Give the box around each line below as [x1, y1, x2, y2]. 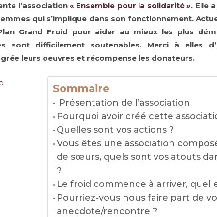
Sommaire [52, 82, 109, 95]
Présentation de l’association [57, 97, 190, 108]
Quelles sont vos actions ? [57, 124, 174, 135]
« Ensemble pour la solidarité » [70, 1, 191, 10]
